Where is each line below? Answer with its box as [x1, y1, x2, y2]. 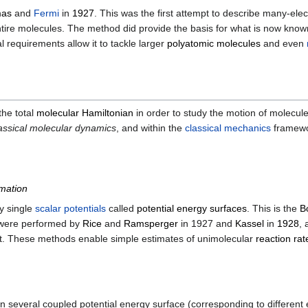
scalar [35, 203, 61, 214]
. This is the [247, 203, 300, 214]
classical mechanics [185, 122, 271, 133]
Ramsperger [124, 218, 178, 230]
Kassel [235, 218, 264, 230]
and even [261, 37, 307, 49]
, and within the [116, 122, 185, 133]
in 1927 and [178, 218, 235, 230]
